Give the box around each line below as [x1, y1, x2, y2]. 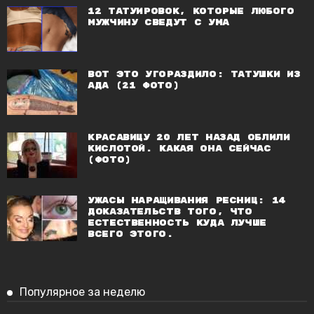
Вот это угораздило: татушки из [88, 69, 301, 80]
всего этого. [88, 228, 174, 240]
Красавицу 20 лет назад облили [88, 132, 290, 143]
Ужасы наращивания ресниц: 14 [88, 195, 285, 206]
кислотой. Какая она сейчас [88, 143, 271, 154]
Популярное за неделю [20, 285, 145, 299]
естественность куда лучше [88, 217, 266, 228]
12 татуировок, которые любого [88, 6, 294, 17]
